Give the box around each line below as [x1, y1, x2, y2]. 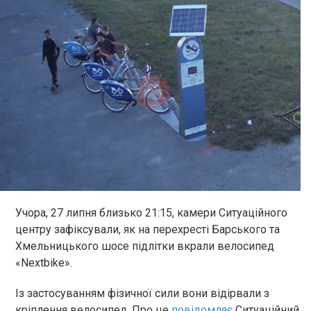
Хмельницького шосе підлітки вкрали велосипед [15, 239, 274, 253]
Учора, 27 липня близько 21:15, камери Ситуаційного [15, 206, 287, 220]
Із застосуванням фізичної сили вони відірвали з [15, 287, 269, 301]
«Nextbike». [15, 256, 75, 270]
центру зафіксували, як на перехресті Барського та [15, 223, 280, 237]
